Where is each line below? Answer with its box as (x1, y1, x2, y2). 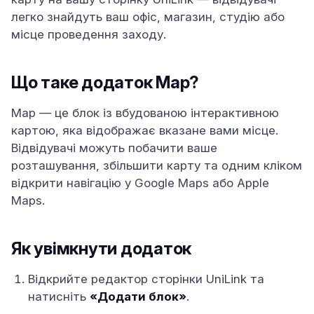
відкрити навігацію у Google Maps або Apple (11, 176, 269, 190)
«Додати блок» (90, 289, 186, 303)
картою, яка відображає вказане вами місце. (11, 123, 278, 137)
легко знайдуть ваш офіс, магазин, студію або (11, 10, 285, 24)
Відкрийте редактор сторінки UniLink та (28, 272, 264, 286)
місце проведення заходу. (11, 27, 166, 41)
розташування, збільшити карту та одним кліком (11, 158, 302, 172)
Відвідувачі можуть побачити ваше (11, 141, 217, 155)
